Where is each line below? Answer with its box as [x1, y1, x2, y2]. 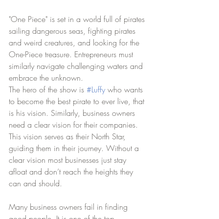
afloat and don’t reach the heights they [9, 166, 135, 177]
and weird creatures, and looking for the [9, 37, 142, 48]
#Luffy [87, 84, 105, 95]
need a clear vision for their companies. [9, 119, 140, 130]
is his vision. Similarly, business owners [9, 107, 137, 118]
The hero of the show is [9, 84, 87, 95]
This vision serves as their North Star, [9, 131, 128, 142]
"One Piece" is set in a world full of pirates [9, 13, 147, 24]
